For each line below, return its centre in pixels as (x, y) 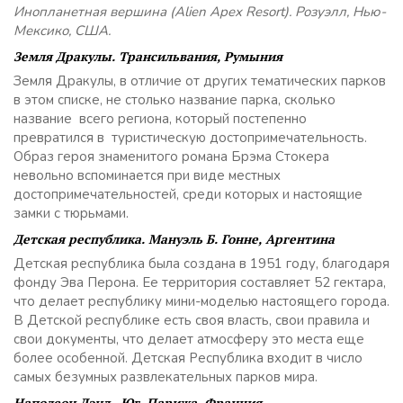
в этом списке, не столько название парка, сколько (175, 100)
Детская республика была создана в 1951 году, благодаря (201, 264)
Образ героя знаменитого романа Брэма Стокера (173, 157)
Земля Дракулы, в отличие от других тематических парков (200, 81)
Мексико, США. (62, 31)
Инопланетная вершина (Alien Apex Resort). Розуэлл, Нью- (200, 12)
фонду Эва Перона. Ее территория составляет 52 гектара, (200, 282)
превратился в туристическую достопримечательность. (190, 138)
